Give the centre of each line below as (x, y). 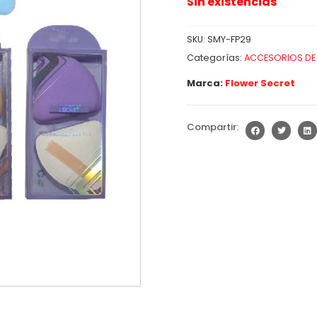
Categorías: (214, 57)
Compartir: (213, 127)
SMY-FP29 (229, 39)
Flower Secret (260, 83)
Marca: (205, 83)
